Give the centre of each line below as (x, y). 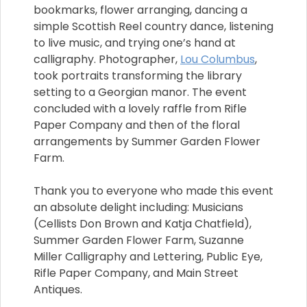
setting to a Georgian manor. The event (140, 93)
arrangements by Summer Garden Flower (147, 142)
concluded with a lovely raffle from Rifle (140, 109)
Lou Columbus (218, 60)
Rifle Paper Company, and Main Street (136, 273)
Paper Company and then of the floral (137, 125)
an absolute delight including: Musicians (138, 208)
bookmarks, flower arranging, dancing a (140, 10)
